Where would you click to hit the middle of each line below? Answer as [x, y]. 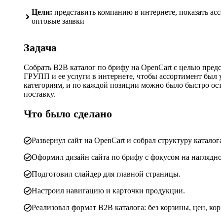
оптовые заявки [58, 21]
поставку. [39, 94]
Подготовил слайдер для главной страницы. [106, 174]
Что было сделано [68, 114]
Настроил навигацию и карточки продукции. [108, 191]
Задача [40, 47]
